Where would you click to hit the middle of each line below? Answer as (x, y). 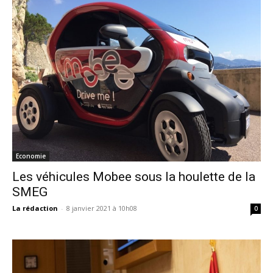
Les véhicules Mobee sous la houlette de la (134, 176)
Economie (31, 156)
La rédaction (35, 208)
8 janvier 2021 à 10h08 (102, 208)
